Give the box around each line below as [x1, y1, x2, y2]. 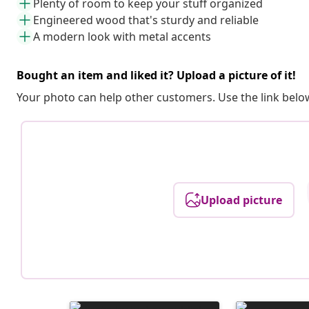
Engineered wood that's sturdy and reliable [33, 12, 259, 28]
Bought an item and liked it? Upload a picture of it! [17, 67, 296, 83]
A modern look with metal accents [33, 28, 211, 44]
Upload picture [201, 192, 283, 208]
